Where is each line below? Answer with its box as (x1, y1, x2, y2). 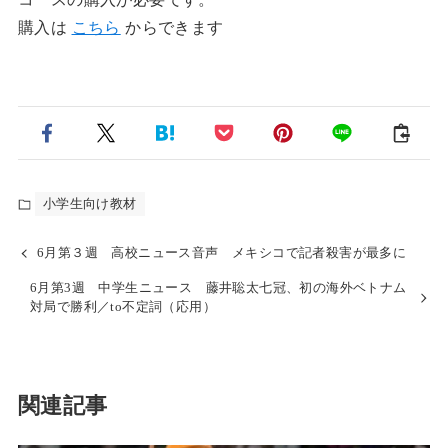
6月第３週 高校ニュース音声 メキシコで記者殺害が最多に (37, 246, 407, 261)
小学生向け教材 (42, 197, 137, 212)
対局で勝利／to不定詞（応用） (29, 300, 216, 315)
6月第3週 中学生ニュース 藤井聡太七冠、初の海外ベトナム (29, 281, 407, 296)
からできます (120, 19, 224, 36)
